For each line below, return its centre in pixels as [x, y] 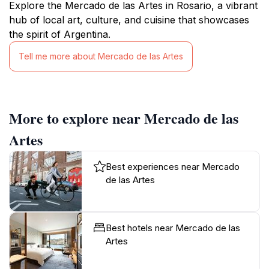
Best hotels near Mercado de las [173, 228]
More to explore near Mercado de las [124, 118]
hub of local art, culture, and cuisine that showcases [129, 20]
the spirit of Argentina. [60, 34]
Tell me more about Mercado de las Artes [101, 56]
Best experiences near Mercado [173, 166]
